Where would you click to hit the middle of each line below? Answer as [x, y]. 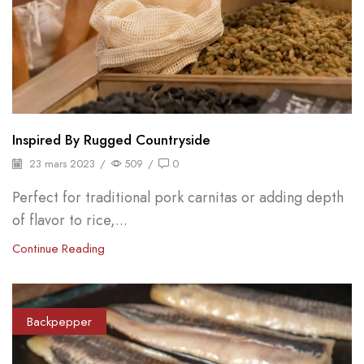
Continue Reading [58, 249]
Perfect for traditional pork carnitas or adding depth [178, 198]
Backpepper [59, 321]
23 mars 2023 [61, 163]
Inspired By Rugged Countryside [111, 139]
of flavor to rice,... [70, 221]
